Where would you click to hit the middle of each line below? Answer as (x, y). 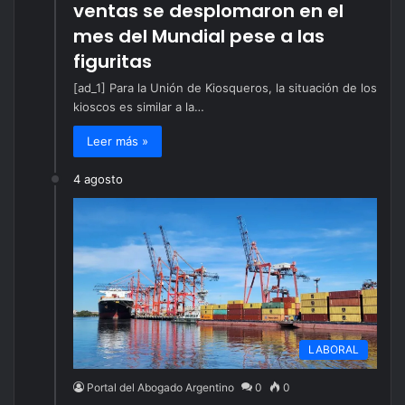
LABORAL (334, 349)
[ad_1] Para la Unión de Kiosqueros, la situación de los (225, 88)
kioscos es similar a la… (139, 107)
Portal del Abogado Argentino (160, 387)
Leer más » (118, 141)
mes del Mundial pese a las (199, 36)
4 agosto (98, 179)
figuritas (113, 61)
